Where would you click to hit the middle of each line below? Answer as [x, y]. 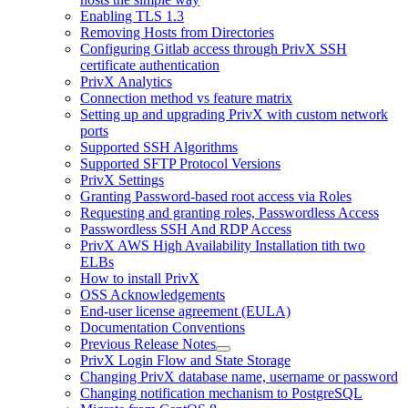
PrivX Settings [122, 179]
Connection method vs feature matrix [186, 97]
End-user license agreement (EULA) [185, 311]
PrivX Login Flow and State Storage [185, 360]
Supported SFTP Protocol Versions [180, 163]
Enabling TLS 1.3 [132, 15]
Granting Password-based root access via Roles [216, 196]
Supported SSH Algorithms [159, 147]
